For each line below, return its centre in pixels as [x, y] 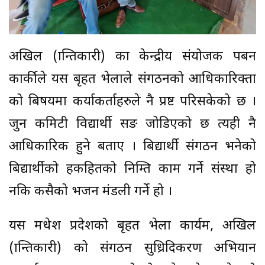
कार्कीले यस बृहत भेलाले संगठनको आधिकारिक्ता [132, 79]
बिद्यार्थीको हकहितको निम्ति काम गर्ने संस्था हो [132, 169]
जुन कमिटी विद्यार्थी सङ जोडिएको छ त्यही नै [132, 124]
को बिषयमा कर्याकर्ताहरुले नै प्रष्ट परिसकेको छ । [132, 102]
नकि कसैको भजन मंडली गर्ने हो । [91, 192]
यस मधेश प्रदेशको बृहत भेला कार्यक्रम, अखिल [132, 226]
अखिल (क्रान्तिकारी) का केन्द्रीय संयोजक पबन [132, 57]
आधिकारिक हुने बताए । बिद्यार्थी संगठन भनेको [132, 147]
